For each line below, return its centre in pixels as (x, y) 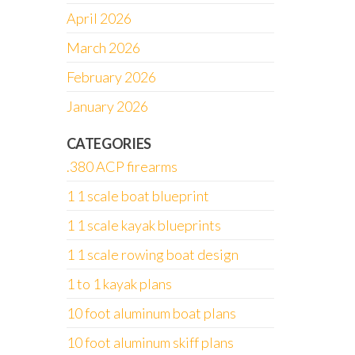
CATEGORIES (109, 143)
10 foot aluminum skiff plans (150, 342)
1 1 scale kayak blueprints (143, 225)
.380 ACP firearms (122, 166)
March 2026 (103, 48)
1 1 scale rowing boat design (152, 254)
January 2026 (107, 106)
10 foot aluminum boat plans (151, 313)
